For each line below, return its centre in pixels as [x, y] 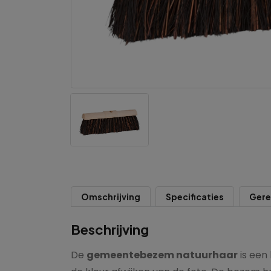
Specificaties [195, 197]
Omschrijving [111, 197]
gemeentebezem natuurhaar [162, 255]
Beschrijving [110, 230]
